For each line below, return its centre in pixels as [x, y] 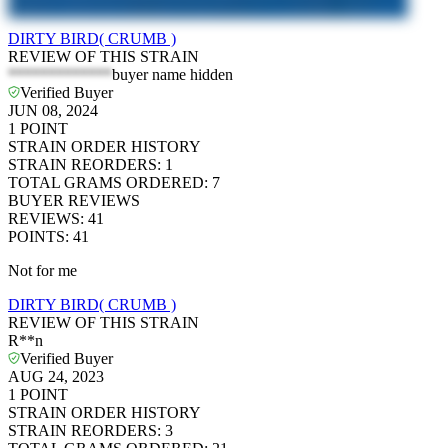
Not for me [42, 271]
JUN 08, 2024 [53, 111]
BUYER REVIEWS [74, 201]
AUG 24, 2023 [56, 377]
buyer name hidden [172, 75]
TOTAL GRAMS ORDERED [106, 183]
